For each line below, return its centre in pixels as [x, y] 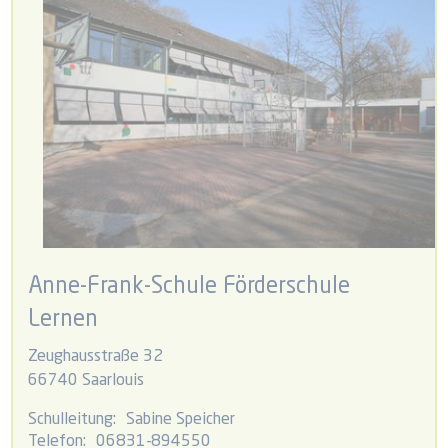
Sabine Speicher [181, 420]
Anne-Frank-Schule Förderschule [189, 287]
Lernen [63, 320]
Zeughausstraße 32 [96, 357]
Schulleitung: [72, 420]
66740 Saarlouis [86, 381]
